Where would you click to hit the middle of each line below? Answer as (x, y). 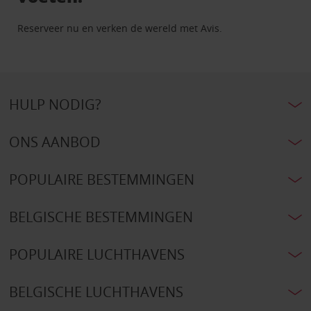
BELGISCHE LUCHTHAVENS (96, 292)
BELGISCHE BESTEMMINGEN (101, 217)
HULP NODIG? (55, 105)
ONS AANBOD (54, 142)
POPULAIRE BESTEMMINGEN (101, 180)
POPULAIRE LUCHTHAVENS (96, 255)
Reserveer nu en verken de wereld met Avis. (120, 28)
